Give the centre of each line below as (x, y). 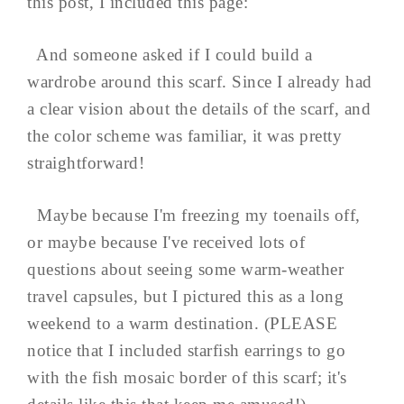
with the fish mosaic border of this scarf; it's (187, 377)
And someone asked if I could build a (170, 54)
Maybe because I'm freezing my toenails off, (194, 215)
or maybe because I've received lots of (166, 242)
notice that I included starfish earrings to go (186, 350)
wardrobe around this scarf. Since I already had (200, 81)
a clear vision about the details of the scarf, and (199, 108)
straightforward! (91, 162)
